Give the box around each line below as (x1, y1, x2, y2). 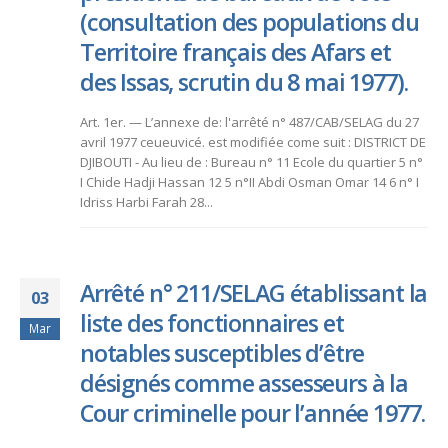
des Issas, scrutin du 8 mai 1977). (80, 66, 409, 99)
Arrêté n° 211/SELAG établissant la (80, 276, 428, 309)
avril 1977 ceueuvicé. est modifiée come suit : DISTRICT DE (80, 132, 426, 151)
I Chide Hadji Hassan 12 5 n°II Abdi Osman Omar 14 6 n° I (80, 172, 419, 191)
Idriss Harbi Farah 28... (80, 192, 213, 211)
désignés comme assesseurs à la (80, 366, 408, 399)
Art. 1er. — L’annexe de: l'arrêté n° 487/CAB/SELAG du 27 (80, 112, 419, 131)
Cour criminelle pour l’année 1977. (80, 396, 426, 429)
